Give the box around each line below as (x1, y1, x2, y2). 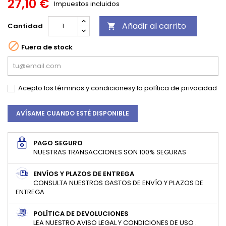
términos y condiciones (55, 83, 132, 93)
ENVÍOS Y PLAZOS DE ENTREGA (33, 169, 134, 179)
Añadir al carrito (122, 20, 186, 32)
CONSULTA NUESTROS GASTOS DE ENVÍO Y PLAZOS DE (33, 178, 203, 188)
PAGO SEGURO (33, 138, 83, 148)
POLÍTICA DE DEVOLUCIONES (33, 209, 129, 219)
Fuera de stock (20, 42, 73, 52)
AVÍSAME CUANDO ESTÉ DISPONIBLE (16, 109, 129, 118)
